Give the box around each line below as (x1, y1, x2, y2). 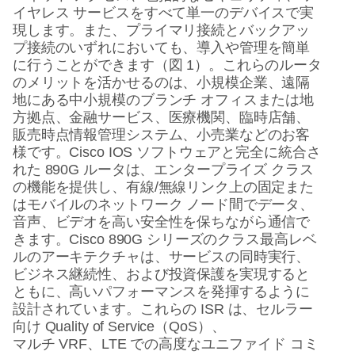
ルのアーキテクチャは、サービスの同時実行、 (13, 249, 311, 265)
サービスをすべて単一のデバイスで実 (73, 5, 315, 21)
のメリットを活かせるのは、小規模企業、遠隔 (13, 74, 311, 90)
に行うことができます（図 (13, 57, 183, 73)
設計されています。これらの (13, 301, 197, 317)
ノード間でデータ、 (186, 197, 315, 212)
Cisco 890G (69, 231, 147, 247)
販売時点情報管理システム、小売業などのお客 (13, 127, 311, 143)
